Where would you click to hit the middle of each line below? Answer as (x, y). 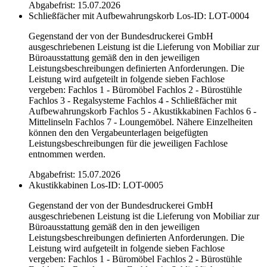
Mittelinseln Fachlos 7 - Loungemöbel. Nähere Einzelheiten (141, 122)
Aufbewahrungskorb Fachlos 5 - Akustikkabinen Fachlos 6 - (142, 111)
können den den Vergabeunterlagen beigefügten (118, 132)
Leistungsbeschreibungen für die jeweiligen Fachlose (128, 143)
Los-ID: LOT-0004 (213, 15)
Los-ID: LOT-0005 (127, 185)
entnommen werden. (67, 154)
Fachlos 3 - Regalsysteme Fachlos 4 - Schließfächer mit (133, 100)
